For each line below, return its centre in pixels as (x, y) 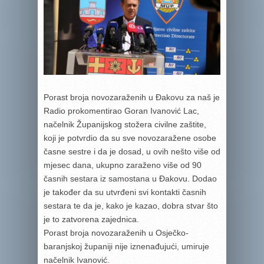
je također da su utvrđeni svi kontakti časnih (125, 192)
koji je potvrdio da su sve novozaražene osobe (130, 138)
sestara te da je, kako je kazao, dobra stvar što (131, 205)
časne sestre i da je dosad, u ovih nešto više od (132, 151)
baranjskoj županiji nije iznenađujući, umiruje (126, 246)
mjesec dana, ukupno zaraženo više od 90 (123, 165)
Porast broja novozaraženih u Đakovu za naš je (132, 97)
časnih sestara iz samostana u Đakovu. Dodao (130, 178)
